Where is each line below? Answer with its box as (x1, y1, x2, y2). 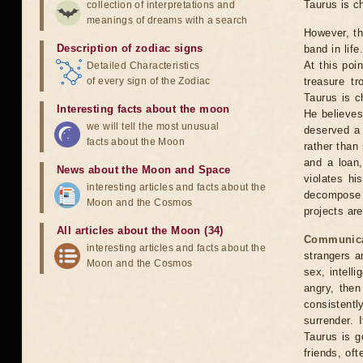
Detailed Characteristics (87, 60, 200, 71)
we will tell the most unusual (87, 121, 220, 132)
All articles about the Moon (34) (57, 224, 224, 237)
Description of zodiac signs (57, 42, 203, 54)
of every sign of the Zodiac (87, 75, 211, 87)
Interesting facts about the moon (57, 103, 230, 115)
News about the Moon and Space (57, 164, 231, 176)
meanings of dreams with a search (87, 15, 248, 26)
